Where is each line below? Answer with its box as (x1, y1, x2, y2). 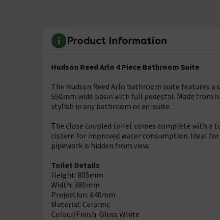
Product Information (67, 34, 167, 47)
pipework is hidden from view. (51, 140, 149, 150)
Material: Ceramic (51, 199, 110, 209)
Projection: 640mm (51, 190, 115, 199)
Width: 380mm (51, 180, 100, 190)
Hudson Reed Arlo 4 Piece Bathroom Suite (51, 62, 199, 72)
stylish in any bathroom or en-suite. (51, 101, 171, 111)
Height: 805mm (51, 170, 103, 180)
